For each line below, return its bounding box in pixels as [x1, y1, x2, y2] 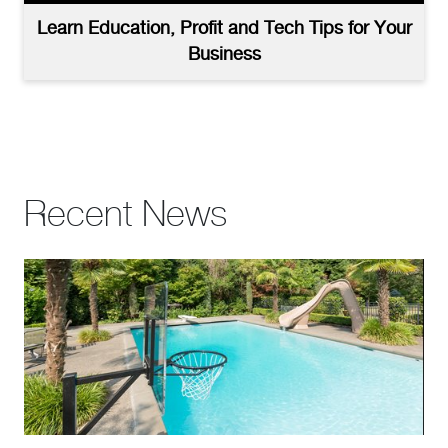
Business [187, 45, 261, 64]
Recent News [24, 199, 227, 236]
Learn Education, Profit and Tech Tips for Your [36, 19, 412, 38]
